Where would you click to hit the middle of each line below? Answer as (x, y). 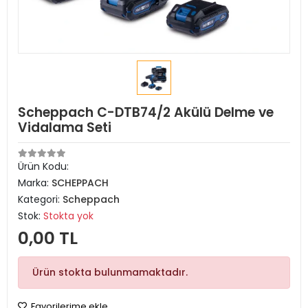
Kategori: (40, 199)
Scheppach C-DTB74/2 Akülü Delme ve (146, 112)
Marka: (35, 183)
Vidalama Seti (65, 128)
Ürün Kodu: (43, 166)
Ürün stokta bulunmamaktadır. (110, 272)
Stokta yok (68, 216)
